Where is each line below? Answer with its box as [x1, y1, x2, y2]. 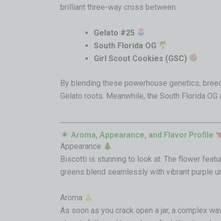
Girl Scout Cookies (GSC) [94, 53, 187, 63]
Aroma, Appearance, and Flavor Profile [69, 130, 216, 140]
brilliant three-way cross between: [60, 2, 177, 12]
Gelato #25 [94, 28, 135, 37]
